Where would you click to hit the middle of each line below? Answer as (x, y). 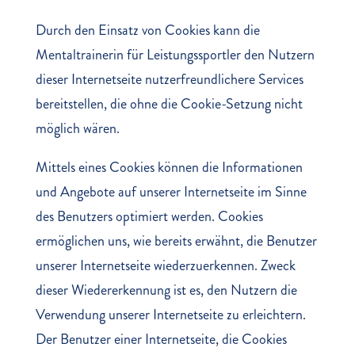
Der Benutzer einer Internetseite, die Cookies (161, 339)
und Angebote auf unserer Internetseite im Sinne (171, 192)
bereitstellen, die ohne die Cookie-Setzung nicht (169, 104)
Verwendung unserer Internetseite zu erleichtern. (170, 315)
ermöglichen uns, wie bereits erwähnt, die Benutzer (176, 241)
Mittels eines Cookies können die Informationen (169, 167)
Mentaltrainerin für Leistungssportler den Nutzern (175, 55)
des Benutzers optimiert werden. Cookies (149, 216)
